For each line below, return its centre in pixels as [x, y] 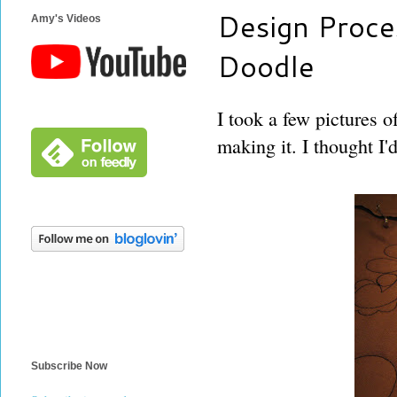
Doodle [266, 66]
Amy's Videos [66, 19]
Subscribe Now [69, 366]
